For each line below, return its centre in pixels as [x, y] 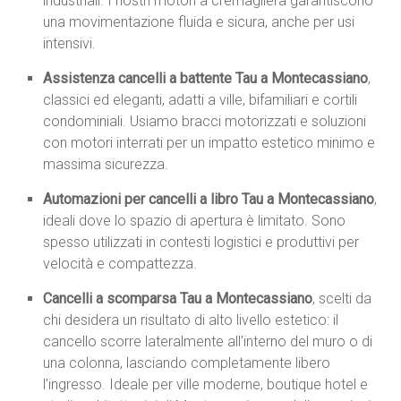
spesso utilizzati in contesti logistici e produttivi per [201, 243]
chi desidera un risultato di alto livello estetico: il [191, 320]
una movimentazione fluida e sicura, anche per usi [199, 22]
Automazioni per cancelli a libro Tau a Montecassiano [209, 200]
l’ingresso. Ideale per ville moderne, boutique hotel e [206, 385]
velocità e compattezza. [120, 264]
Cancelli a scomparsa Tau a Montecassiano [178, 299]
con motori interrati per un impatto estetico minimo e [209, 143]
